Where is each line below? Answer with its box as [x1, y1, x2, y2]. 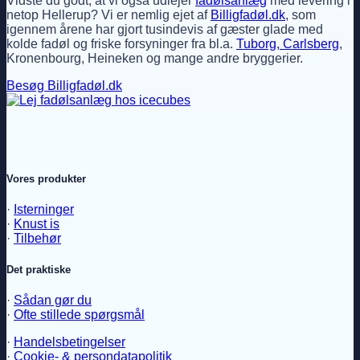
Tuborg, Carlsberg [236, 37, 339, 51]
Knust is [14, 216, 59, 231]
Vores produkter [6, 172, 86, 185]
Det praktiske [6, 263, 71, 276]
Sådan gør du [14, 293, 92, 308]
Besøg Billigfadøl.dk [6, 79, 122, 93]
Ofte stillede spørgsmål [14, 308, 145, 322]
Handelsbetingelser [14, 335, 125, 350]
